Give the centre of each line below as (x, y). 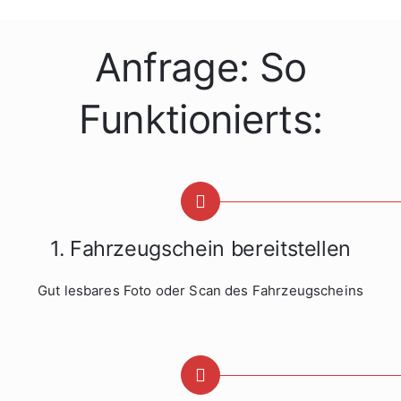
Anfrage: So (200, 68)
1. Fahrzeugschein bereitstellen (200, 249)
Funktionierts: (200, 120)
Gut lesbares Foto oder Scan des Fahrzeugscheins (200, 291)
